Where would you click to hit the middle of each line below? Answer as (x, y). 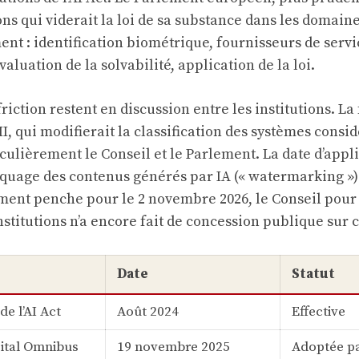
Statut (313, 274)
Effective (318, 312)
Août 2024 (147, 312)
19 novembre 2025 (173, 347)
